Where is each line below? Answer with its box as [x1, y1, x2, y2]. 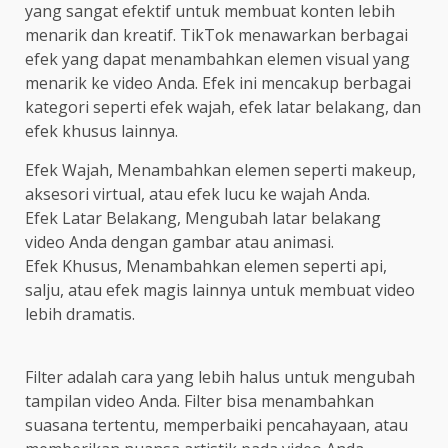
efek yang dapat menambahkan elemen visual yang [25, 48, 410, 71]
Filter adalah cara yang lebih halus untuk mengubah [25, 366, 415, 389]
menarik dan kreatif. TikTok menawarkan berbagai [25, 24, 408, 47]
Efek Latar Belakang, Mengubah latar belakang [25, 207, 381, 230]
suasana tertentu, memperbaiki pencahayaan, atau [25, 414, 408, 437]
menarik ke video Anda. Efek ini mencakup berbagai [25, 72, 411, 95]
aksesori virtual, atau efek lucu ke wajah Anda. [25, 183, 370, 206]
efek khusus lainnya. [25, 120, 178, 143]
